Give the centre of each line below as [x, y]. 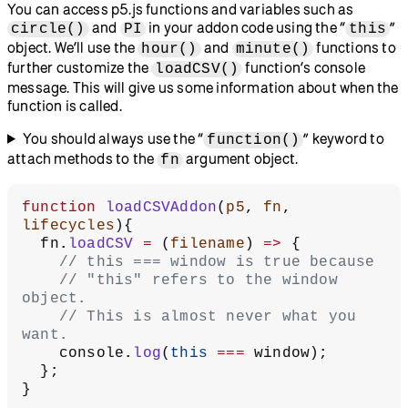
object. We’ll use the [73, 47]
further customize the [80, 67]
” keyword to [344, 138]
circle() [48, 29]
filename [208, 244]
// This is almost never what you [41, 316]
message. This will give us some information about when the [203, 87]
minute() [273, 49]
